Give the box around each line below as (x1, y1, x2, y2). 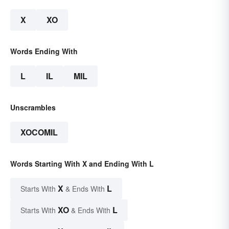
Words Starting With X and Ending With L (10, 158, 154, 169)
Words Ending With (10, 46, 78, 57)
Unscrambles (10, 102, 56, 113)
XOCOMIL (20, 126, 58, 139)
